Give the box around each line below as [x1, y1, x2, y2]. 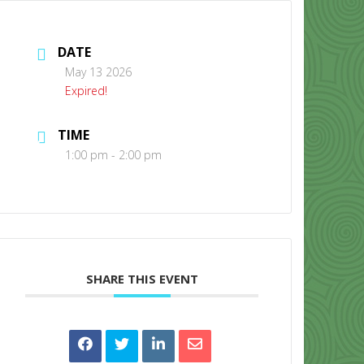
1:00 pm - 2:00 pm [65, 146, 162, 162]
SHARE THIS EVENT [85, 270, 198, 287]
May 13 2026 [65, 63, 132, 80]
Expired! [65, 82, 108, 98]
